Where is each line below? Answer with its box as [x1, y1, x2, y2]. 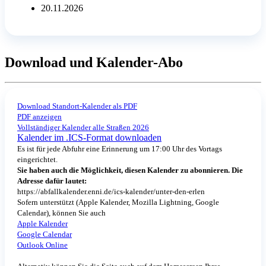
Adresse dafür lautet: [17, 176, 87, 186]
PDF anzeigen [17, 112, 62, 122]
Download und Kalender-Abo [5, 54, 183, 70]
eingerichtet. [17, 155, 58, 164]
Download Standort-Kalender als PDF [17, 102, 137, 111]
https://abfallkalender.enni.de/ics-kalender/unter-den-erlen [17, 187, 205, 197]
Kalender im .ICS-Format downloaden [17, 132, 161, 143]
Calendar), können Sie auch [17, 208, 106, 218]
